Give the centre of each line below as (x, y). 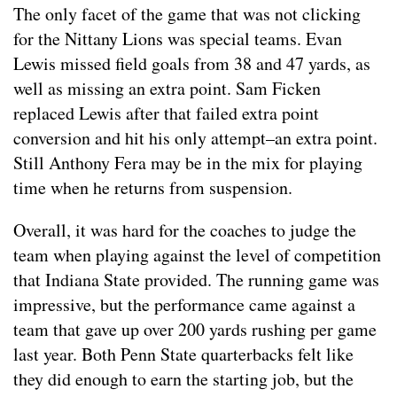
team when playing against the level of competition (197, 254)
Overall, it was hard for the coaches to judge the (185, 230)
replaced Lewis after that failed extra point (166, 113)
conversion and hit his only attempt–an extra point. (195, 137)
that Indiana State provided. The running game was (196, 279)
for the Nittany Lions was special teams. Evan (178, 38)
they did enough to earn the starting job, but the (183, 378)
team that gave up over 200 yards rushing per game (195, 329)
